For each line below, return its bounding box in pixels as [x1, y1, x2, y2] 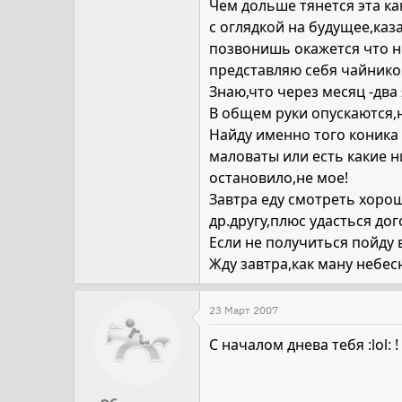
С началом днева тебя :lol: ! [209, 335, 398, 355]
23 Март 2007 [209, 303, 278, 318]
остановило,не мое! [209, 168, 348, 188]
